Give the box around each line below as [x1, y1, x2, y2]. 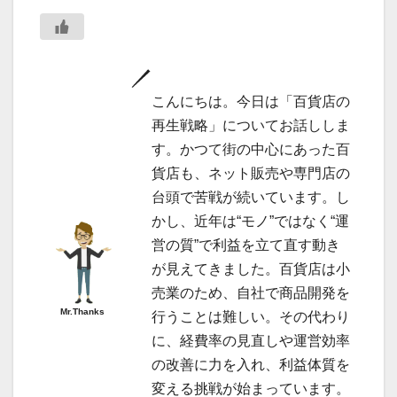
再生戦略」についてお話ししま [152, 118, 350, 134]
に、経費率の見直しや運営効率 [152, 333, 350, 349]
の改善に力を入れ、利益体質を [152, 357, 350, 373]
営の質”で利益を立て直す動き [152, 237, 340, 253]
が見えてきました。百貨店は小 [152, 261, 350, 277]
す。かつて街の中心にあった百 [152, 142, 350, 158]
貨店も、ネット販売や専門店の [152, 166, 350, 182]
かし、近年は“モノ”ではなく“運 [152, 214, 349, 230]
